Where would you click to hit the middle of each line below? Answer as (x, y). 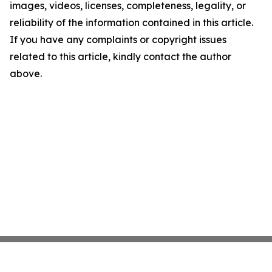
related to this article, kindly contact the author (121, 56)
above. (26, 73)
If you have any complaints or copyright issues (118, 39)
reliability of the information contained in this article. (131, 22)
